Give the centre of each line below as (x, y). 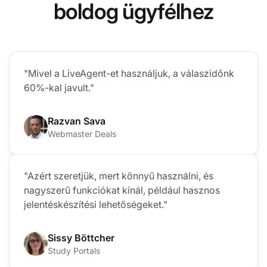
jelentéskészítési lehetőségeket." (96, 205)
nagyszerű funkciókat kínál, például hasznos (122, 190)
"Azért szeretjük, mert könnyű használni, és (119, 176)
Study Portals (74, 251)
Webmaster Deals (82, 134)
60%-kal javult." (59, 88)
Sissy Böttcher (81, 238)
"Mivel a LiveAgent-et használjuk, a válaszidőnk (129, 74)
